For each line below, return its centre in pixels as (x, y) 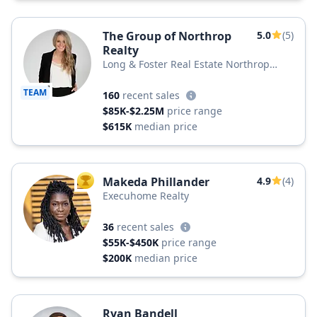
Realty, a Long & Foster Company (180, 78)
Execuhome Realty (146, 196)
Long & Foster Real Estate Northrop (186, 64)
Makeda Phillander (156, 182)
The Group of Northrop (167, 36)
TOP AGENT (109, 183)
